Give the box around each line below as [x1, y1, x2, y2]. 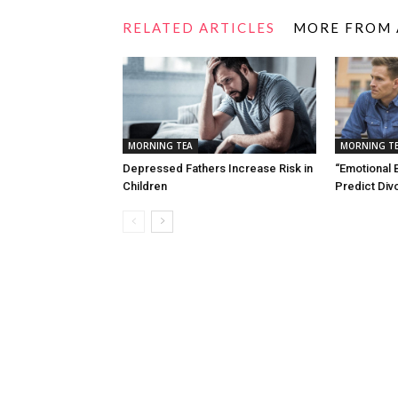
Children [123, 179, 167, 193]
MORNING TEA [128, 139, 193, 152]
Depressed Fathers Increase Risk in [123, 162, 313, 175]
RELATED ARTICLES [123, 20, 275, 36]
